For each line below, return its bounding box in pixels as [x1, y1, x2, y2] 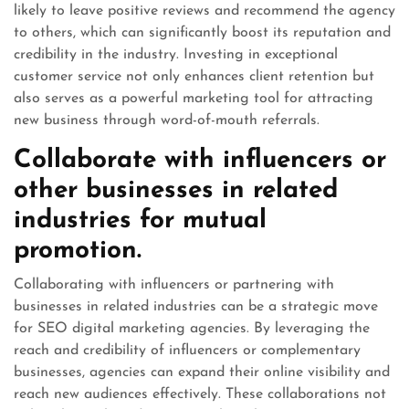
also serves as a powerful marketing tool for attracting [14, 91, 373, 106]
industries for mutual [14, 208, 267, 234]
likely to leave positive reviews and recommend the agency [14, 4, 395, 18]
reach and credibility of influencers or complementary [14, 343, 361, 358]
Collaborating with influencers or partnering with [14, 278, 334, 292]
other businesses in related [14, 178, 338, 204]
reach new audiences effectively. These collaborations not [14, 387, 386, 402]
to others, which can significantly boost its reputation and [14, 26, 391, 40]
